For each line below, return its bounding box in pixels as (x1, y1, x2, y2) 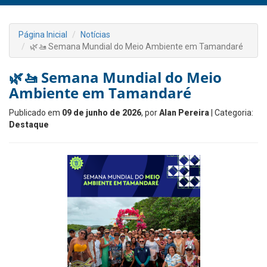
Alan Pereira (159, 108, 209, 117)
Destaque (9, 120, 49, 129)
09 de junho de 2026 (62, 108, 141, 117)
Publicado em (9, 108, 62, 117)
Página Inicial (18, 30, 67, 39)
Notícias (80, 30, 110, 39)
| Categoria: (209, 108, 253, 117)
